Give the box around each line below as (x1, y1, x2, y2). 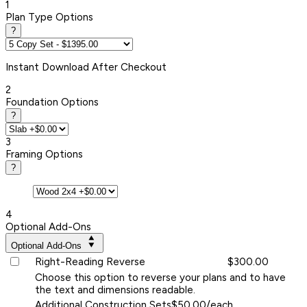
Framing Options (5, 147, 83, 160)
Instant (5, 60, 42, 73)
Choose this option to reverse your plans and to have (35, 271, 286, 284)
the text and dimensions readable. (35, 283, 195, 296)
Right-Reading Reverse (35, 255, 145, 268)
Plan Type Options (5, 10, 93, 23)
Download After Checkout (42, 60, 167, 73)
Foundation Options (5, 95, 99, 108)
